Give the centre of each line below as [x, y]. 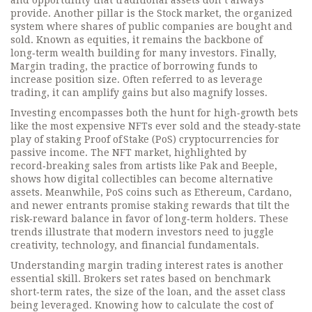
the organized [258, 13]
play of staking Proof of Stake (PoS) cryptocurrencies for [145, 139]
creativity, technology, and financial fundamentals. [135, 245]
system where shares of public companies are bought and [151, 26]
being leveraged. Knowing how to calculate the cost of [142, 305]
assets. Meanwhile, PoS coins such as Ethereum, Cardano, [151, 192]
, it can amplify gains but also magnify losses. [157, 93]
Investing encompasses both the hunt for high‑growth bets [154, 113]
